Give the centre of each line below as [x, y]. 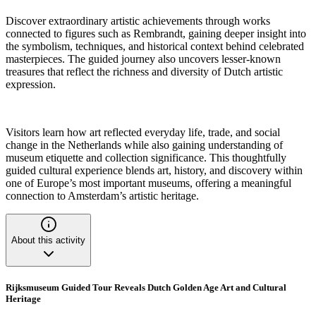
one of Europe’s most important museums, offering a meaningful [148, 183]
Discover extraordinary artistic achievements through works [138, 21]
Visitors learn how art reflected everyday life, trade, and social [143, 133]
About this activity [48, 241]
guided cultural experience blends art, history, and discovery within [154, 171]
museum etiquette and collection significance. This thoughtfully [146, 158]
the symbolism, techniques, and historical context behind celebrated [155, 47]
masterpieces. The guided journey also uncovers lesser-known [143, 59]
